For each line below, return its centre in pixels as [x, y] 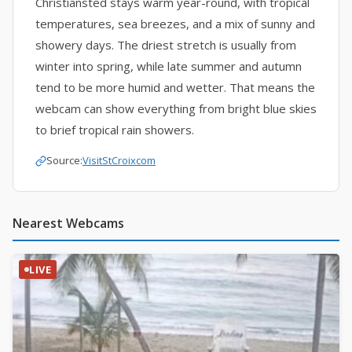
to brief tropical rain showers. [115, 130]
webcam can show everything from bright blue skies [176, 108]
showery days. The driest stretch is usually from [166, 45]
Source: [64, 160]
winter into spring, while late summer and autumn [169, 66]
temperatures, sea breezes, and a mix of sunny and [175, 24]
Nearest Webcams [68, 223]
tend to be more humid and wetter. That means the [175, 87]
